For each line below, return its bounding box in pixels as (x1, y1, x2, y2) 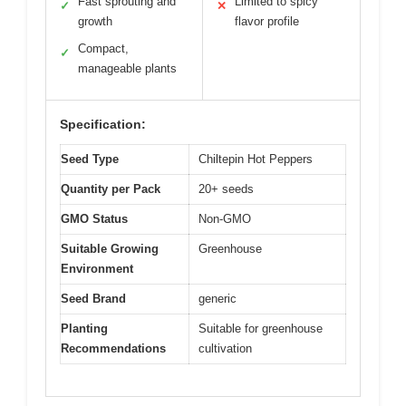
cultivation (198, 342, 252, 356)
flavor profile (235, 14, 299, 29)
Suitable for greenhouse (198, 322, 323, 336)
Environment (61, 262, 133, 276)
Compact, (78, 42, 129, 56)
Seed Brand (61, 292, 126, 306)
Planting (61, 322, 108, 336)
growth (78, 14, 112, 29)
